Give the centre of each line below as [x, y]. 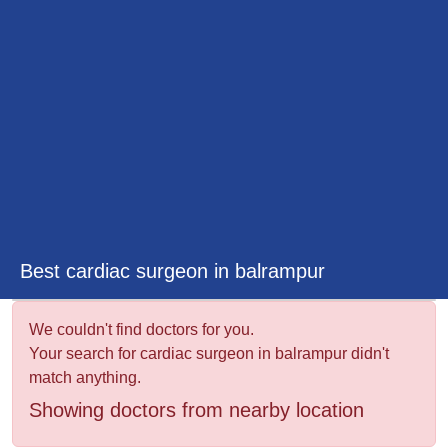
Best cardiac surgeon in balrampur [172, 271]
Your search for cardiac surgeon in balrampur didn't [209, 354]
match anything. [85, 378]
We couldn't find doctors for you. [141, 330]
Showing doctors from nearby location [196, 410]
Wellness [62, 30]
